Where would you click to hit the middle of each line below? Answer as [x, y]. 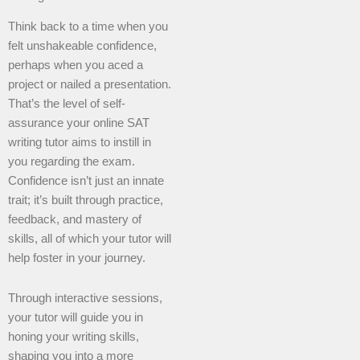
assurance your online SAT [79, 123]
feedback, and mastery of [75, 220]
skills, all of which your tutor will [90, 239]
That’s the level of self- [67, 104]
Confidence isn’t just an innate [86, 181]
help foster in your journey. [77, 258]
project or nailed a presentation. [90, 85]
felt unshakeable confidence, [82, 46]
